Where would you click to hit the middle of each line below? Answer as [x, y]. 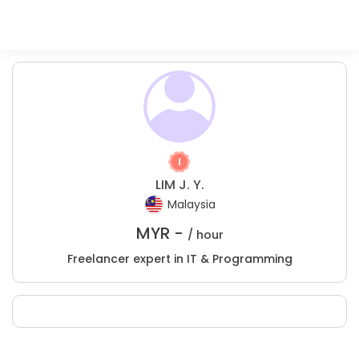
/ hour [205, 235]
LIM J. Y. [179, 185]
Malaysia [191, 205]
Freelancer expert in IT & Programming [179, 259]
